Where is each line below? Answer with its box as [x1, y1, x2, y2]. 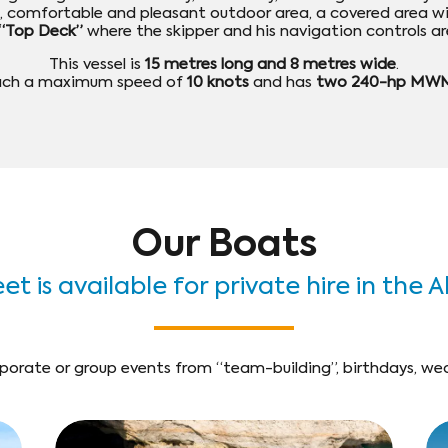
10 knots [187, 75, 249, 91]
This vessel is [49, 57, 141, 73]
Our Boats [131, 227, 317, 265]
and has [253, 75, 312, 91]
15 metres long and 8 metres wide [145, 57, 396, 73]
